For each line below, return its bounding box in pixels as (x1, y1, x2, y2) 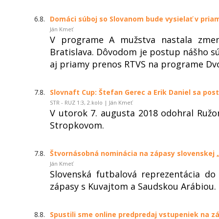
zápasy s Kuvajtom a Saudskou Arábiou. (50, 180, 216, 192)
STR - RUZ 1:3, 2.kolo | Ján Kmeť (50, 98, 132, 106)
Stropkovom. (50, 119, 104, 131)
